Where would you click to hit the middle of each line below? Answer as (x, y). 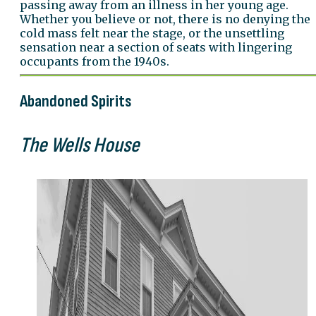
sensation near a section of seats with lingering (156, 47)
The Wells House (80, 145)
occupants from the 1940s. (95, 61)
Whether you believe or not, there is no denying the (165, 19)
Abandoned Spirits (76, 101)
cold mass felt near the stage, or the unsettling (152, 33)
